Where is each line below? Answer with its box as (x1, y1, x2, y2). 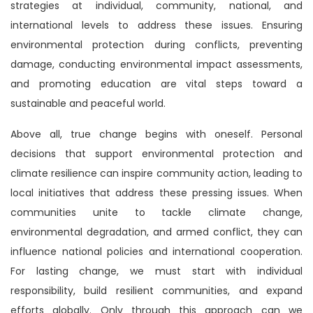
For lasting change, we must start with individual (10, 263, 303, 278)
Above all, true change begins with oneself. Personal (10, 126, 303, 141)
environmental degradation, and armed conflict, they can (10, 224, 303, 239)
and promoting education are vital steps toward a (10, 76, 303, 91)
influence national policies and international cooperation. (10, 244, 303, 259)
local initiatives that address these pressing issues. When (10, 185, 303, 200)
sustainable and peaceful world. (10, 96, 166, 110)
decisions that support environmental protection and (10, 146, 303, 161)
